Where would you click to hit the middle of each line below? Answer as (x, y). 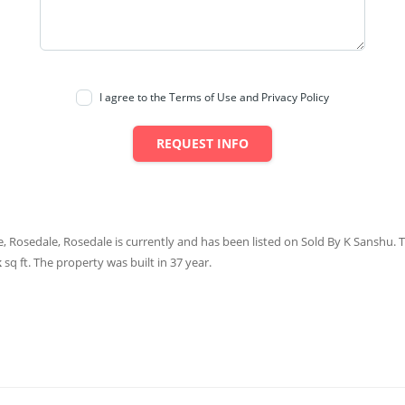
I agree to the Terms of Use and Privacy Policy (214, 98)
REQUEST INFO (202, 144)
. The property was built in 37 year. (120, 263)
